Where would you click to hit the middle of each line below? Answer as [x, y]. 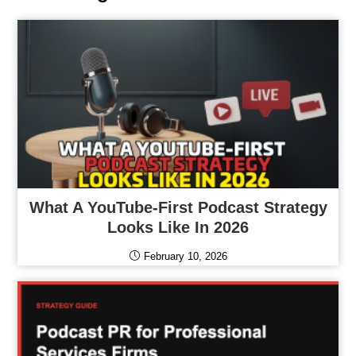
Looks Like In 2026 [178, 228]
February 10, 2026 [185, 257]
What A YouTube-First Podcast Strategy [178, 208]
